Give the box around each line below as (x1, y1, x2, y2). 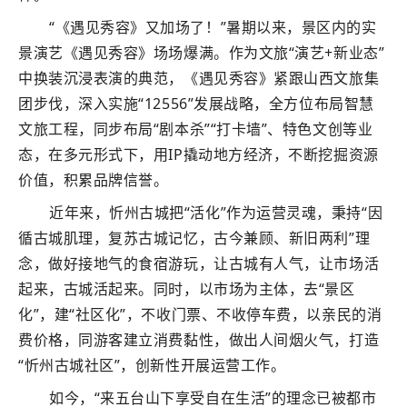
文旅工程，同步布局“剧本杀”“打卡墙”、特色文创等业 (18, 119, 373, 139)
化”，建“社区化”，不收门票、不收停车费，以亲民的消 (18, 304, 382, 324)
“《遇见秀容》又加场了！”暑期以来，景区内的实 (49, 17, 377, 37)
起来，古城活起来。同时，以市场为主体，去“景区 (18, 279, 355, 299)
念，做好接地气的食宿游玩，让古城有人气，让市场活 (18, 253, 380, 273)
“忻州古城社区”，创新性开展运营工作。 (18, 355, 286, 375)
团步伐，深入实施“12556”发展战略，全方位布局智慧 (18, 94, 374, 114)
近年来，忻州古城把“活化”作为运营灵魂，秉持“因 (49, 203, 383, 223)
